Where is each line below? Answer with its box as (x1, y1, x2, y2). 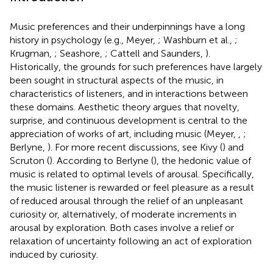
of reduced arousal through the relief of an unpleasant (10, 194, 243, 207)
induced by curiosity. (10, 248, 98, 260)
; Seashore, (54, 47, 105, 59)
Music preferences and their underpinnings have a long (10, 20, 245, 32)
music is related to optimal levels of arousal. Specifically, (10, 168, 254, 180)
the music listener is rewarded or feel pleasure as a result (10, 181, 254, 193)
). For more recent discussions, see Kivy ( (48, 141, 222, 153)
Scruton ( (10, 154, 49, 166)
